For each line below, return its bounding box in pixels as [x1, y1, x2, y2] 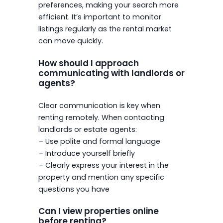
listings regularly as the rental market [38, 24, 172, 34]
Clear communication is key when [38, 100, 160, 111]
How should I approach [38, 57, 139, 69]
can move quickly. [38, 36, 103, 46]
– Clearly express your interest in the [38, 160, 169, 170]
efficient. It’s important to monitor [38, 12, 161, 22]
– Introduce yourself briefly [38, 148, 135, 158]
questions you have [38, 184, 110, 194]
